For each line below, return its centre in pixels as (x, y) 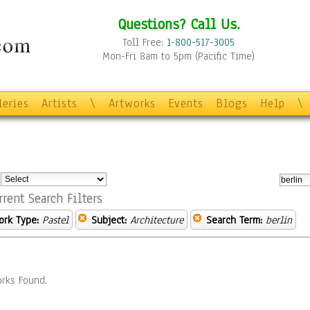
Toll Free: (145, 42)
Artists (60, 103)
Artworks (132, 103)
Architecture (157, 220)
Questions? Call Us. (179, 24)
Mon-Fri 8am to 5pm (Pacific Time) (179, 56)
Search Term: (234, 220)
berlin (279, 220)
